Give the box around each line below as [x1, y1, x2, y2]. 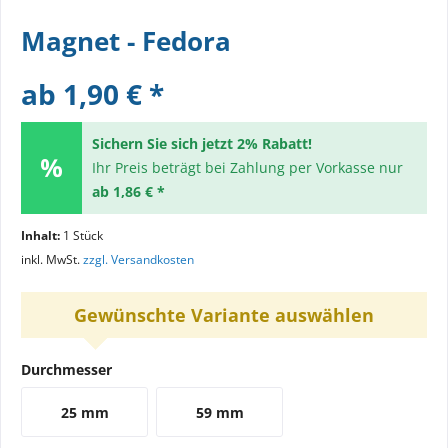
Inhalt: [21, 227, 63, 244]
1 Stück [63, 227, 103, 244]
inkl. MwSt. [21, 251, 83, 268]
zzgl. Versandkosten [83, 251, 194, 268]
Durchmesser [21, 360, 112, 379]
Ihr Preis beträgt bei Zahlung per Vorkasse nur [91, 158, 403, 177]
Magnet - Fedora [21, 23, 231, 59]
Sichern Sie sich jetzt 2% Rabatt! [91, 134, 312, 153]
